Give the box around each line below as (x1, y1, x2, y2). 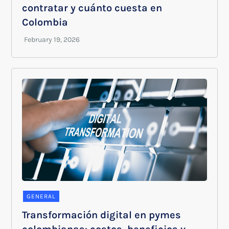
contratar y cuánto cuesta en (22, 2, 163, 14)
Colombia (22, 16, 68, 28)
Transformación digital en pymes (22, 209, 181, 221)
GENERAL (27, 193, 56, 200)
